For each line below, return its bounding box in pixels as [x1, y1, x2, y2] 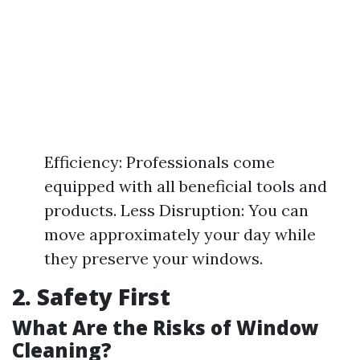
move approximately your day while [44, 224, 316, 244]
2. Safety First [12, 281, 170, 312]
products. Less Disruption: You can [44, 200, 309, 220]
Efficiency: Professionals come [44, 152, 275, 172]
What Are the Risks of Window [12, 314, 319, 341]
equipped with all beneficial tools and [44, 176, 327, 196]
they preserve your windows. [44, 248, 263, 268]
